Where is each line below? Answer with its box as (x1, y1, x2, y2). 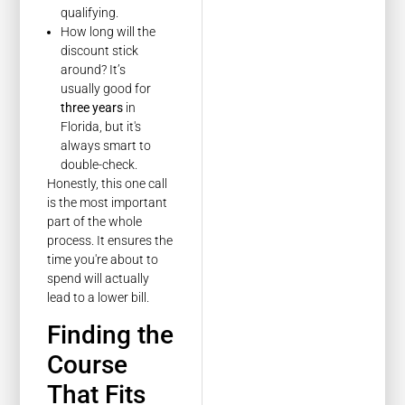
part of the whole (47, 213, 143, 229)
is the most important (47, 194, 168, 210)
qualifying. (61, 5, 119, 20)
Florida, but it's (61, 118, 142, 134)
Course (47, 350, 128, 381)
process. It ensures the (47, 232, 174, 248)
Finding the (47, 320, 174, 351)
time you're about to (47, 251, 159, 267)
